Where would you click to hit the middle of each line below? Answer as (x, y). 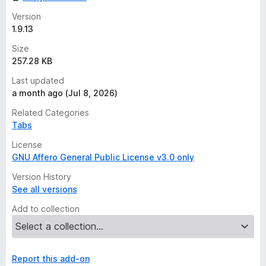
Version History (42, 177)
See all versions (45, 189)
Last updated (38, 80)
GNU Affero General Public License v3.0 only (103, 157)
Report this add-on (51, 259)
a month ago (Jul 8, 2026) (65, 93)
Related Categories (50, 113)
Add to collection (46, 209)
